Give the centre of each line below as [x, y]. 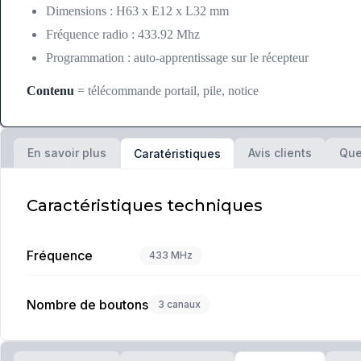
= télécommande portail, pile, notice [166, 91]
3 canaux [179, 305]
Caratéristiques [177, 153]
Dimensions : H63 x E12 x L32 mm [137, 11]
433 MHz [171, 255]
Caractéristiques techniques [145, 206]
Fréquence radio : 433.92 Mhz [123, 35]
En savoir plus [67, 153]
